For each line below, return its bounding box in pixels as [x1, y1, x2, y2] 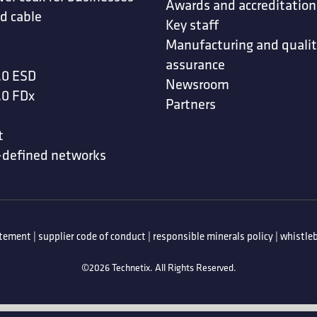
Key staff [166, 16, 219, 34]
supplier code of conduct [38, 229, 146, 243]
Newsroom [166, 75, 229, 93]
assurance [166, 55, 225, 74]
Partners [166, 95, 216, 113]
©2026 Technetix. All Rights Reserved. [81, 261, 236, 275]
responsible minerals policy [153, 229, 273, 243]
